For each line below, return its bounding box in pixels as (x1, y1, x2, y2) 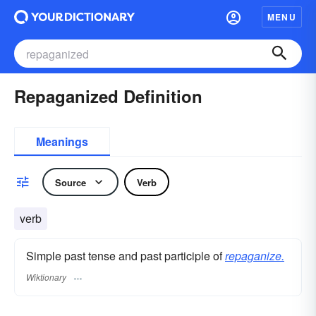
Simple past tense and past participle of (26, 248, 225, 264)
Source (55, 175, 86, 189)
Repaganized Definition (14, 84, 202, 108)
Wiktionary (26, 271, 66, 284)
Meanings (36, 133, 88, 150)
